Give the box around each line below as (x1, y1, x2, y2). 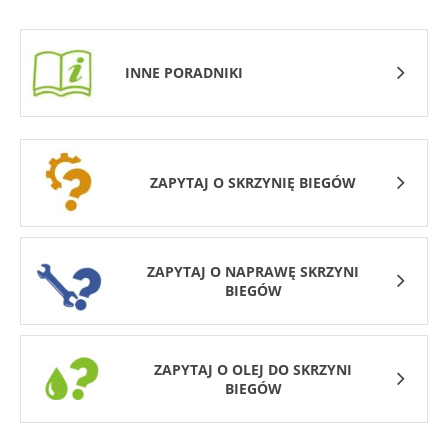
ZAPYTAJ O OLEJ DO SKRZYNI (154, 360, 352, 379)
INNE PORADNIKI (125, 63, 243, 82)
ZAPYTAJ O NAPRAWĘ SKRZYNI (147, 262, 359, 281)
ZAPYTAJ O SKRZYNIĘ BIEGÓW (150, 173, 356, 192)
